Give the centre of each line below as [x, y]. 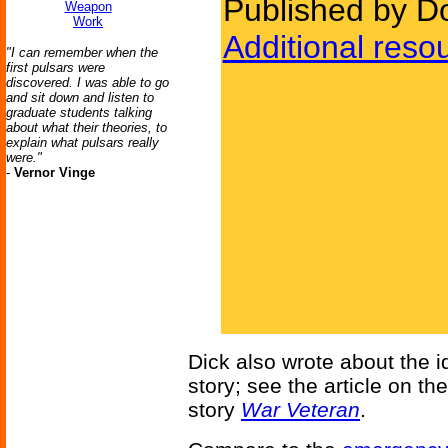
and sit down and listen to [80, 97]
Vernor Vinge [54, 172]
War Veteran [300, 409]
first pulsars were [55, 67]
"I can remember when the [82, 52]
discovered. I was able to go [87, 82]
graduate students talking [79, 112]
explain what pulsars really [82, 142]
